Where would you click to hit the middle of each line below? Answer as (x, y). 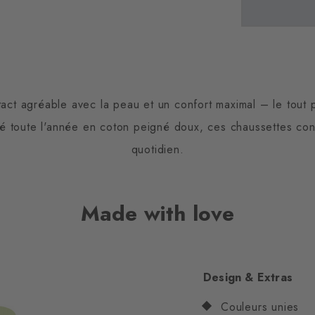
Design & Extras (248, 278)
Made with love (157, 214)
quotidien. (157, 150)
